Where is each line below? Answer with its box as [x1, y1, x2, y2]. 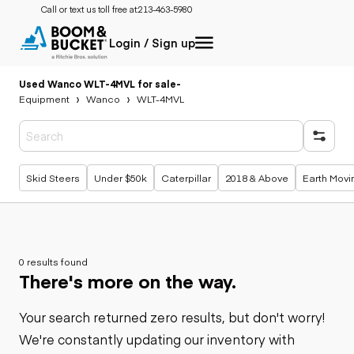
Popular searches [39, 162, 120, 175]
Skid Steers [26, 171, 80, 184]
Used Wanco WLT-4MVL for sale [19, 77, 176, 90]
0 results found [19, 254, 88, 268]
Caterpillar [161, 171, 211, 184]
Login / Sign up [109, 35, 195, 51]
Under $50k [94, 171, 147, 184]
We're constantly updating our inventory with [19, 330, 295, 348]
